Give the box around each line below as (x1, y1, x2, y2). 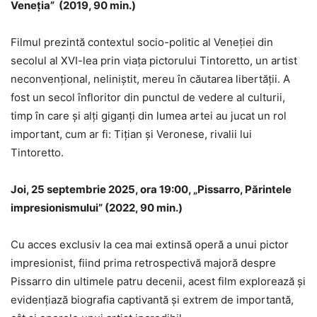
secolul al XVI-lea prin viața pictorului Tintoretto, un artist (11, 53, 297, 67)
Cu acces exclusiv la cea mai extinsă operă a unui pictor (11, 237, 289, 251)
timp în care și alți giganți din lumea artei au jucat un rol (11, 108, 287, 122)
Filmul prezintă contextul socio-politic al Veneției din (11, 35, 273, 49)
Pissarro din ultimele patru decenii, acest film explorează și (11, 274, 306, 288)
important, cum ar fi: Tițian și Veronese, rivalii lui (11, 127, 252, 141)
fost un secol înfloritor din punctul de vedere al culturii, (11, 90, 285, 104)
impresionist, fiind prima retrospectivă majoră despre (11, 255, 276, 270)
